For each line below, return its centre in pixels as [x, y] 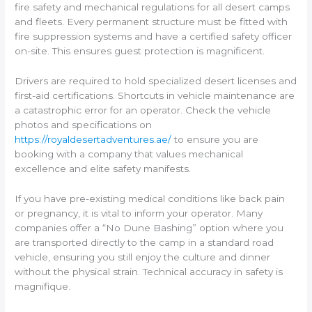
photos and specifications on [84, 124]
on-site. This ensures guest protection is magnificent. [140, 50]
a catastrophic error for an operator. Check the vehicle [143, 110]
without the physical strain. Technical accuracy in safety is [149, 271]
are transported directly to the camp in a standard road [145, 242]
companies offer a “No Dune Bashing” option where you [149, 227]
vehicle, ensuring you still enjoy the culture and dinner [143, 257]
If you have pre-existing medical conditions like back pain [150, 198]
